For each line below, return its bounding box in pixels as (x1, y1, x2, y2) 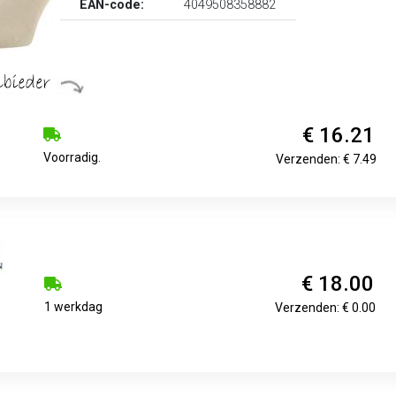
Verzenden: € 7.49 (276, 151, 377, 166)
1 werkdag (44, 299, 103, 314)
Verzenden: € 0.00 (275, 300, 377, 315)
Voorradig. (43, 149, 102, 164)
